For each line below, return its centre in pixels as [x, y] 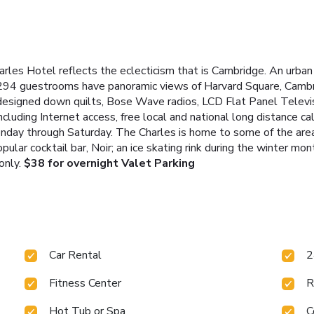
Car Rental [76, 255]
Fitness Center [86, 283]
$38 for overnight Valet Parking [109, 163]
